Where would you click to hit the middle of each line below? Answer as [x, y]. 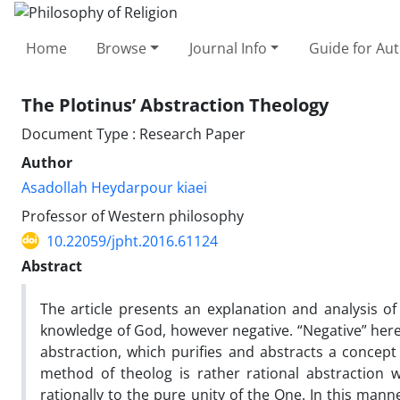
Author [47, 162]
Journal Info [228, 48]
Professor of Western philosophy [133, 216]
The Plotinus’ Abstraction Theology [175, 104]
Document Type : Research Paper [133, 133]
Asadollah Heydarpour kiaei [114, 187]
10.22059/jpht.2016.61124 [132, 241]
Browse [122, 48]
